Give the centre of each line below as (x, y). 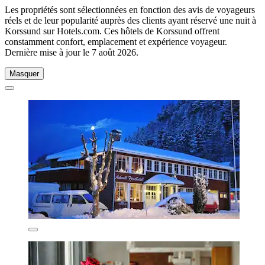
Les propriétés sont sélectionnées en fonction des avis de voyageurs (130, 9)
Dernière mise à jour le (48, 52)
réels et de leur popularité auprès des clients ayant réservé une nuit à (130, 20)
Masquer (24, 73)
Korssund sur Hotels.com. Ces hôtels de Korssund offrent (112, 31)
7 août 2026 (114, 52)
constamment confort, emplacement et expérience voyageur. (116, 41)
